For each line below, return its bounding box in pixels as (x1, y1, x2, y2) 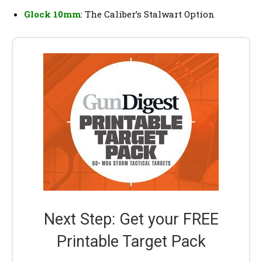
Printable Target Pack (56, 232, 206, 251)
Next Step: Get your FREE (43, 209, 219, 229)
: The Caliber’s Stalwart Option (81, 8, 215, 20)
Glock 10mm (24, 8, 81, 20)
